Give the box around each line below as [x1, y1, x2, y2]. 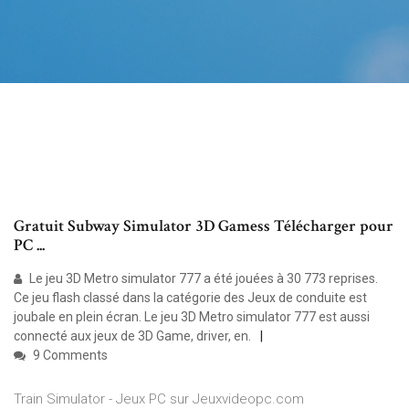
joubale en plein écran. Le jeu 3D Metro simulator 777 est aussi [14, 309, 370, 325]
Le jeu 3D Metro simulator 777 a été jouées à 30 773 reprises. [26, 271, 378, 287]
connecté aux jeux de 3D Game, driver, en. [14, 329, 251, 344]
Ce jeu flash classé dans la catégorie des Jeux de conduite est [14, 290, 367, 306]
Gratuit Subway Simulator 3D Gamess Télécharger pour [14, 215, 393, 237]
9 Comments [30, 348, 108, 363]
